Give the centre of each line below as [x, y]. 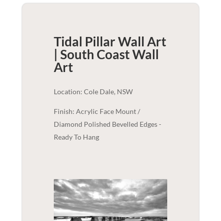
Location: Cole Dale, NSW [93, 92]
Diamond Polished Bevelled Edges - [107, 124]
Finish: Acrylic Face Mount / [97, 111]
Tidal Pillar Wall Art [110, 42]
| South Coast [92, 55]
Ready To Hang [76, 137]
